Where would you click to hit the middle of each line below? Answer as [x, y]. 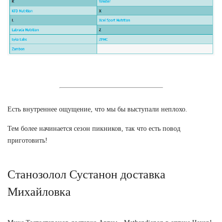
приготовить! [28, 140]
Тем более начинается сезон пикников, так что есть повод [94, 128]
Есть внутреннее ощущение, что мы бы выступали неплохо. [97, 109]
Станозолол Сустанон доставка [86, 174]
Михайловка [39, 192]
